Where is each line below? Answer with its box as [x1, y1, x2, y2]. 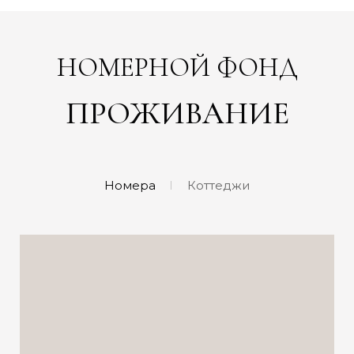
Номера [104, 177, 156, 193]
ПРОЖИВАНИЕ [65, 94, 289, 132]
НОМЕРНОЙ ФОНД [56, 51, 298, 84]
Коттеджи [187, 177, 250, 193]
